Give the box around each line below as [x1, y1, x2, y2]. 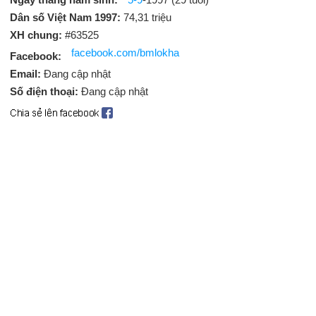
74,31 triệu [123, 11, 171, 23]
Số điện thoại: [10, 85, 81, 97]
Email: [10, 68, 44, 80]
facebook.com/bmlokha [71, 47, 179, 59]
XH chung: [10, 29, 62, 41]
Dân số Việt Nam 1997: [10, 11, 123, 23]
